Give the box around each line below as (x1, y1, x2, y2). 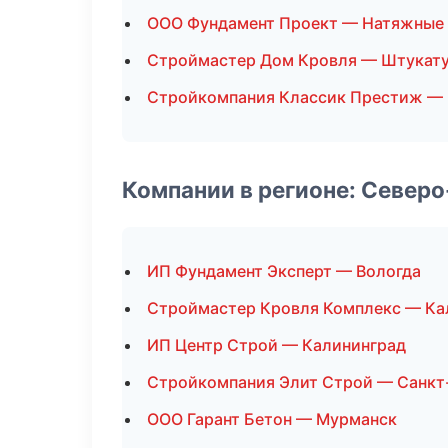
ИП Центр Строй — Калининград (147, 335, 406, 355)
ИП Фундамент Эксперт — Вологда (147, 261, 421, 281)
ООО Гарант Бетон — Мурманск (147, 409, 397, 429)
